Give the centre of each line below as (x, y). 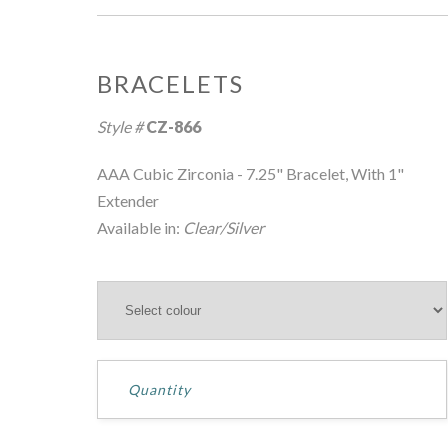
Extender (128, 200)
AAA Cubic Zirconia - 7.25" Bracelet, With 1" (250, 173)
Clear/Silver (223, 227)
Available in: (140, 227)
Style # (121, 126)
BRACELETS (170, 83)
